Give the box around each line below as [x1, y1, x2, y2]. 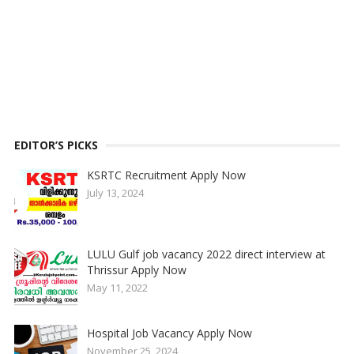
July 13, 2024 [86, 186, 144, 201]
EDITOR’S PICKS [13, 137, 98, 153]
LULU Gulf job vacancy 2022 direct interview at [86, 247, 326, 262]
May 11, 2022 [86, 281, 148, 296]
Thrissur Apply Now [86, 262, 186, 278]
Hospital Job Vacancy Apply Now [86, 326, 252, 341]
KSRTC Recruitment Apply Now [86, 168, 246, 183]
